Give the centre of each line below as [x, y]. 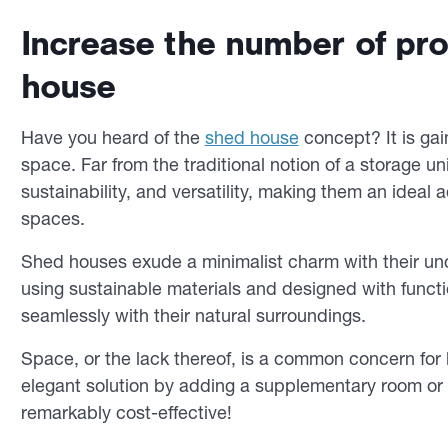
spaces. [55, 218]
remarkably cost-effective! [126, 412]
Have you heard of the [112, 137]
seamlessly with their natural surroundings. [195, 315]
